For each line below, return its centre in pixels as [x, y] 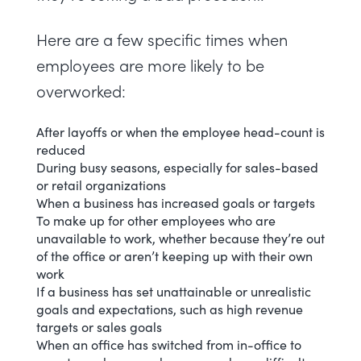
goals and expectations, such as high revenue [170, 309]
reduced [61, 149]
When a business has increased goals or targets [176, 202]
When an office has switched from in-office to [169, 344]
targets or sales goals [99, 326]
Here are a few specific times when [162, 39]
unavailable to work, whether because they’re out [180, 238]
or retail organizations [101, 185]
